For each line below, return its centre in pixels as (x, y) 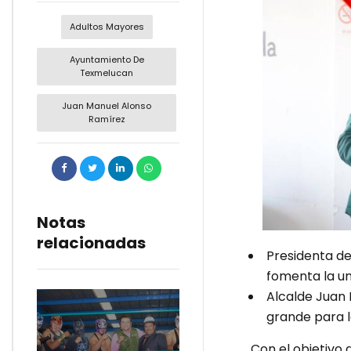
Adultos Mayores (107, 26)
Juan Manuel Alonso (107, 106)
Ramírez (107, 119)
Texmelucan (107, 72)
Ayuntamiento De (107, 59)
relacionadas (91, 243)
